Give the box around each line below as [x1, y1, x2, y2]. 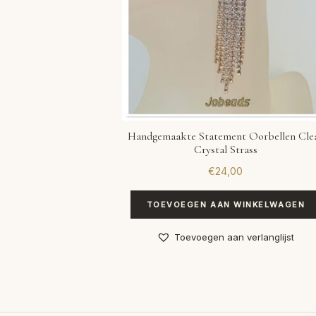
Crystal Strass [193, 142, 257, 157]
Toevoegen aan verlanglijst [174, 231, 295, 243]
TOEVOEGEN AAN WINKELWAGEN [146, 199, 305, 209]
